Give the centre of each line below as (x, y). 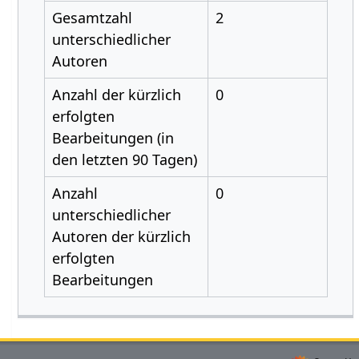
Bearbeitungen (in (113, 138)
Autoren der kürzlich (121, 236)
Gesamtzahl (92, 18)
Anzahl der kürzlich (116, 95)
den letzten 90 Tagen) (124, 159)
